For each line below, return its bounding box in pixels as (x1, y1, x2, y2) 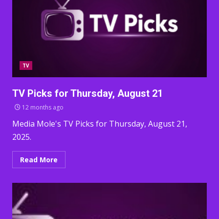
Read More (20, 155, 58, 164)
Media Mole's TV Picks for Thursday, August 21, (12, 118, 187, 129)
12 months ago (21, 103, 64, 111)
